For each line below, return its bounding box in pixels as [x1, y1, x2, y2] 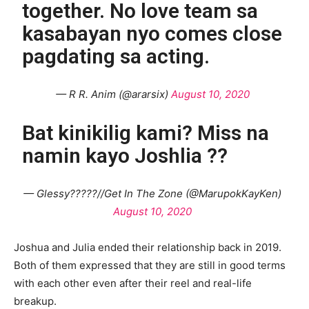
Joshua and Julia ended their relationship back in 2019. [14, 240, 281, 254]
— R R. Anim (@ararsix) [55, 87, 171, 101]
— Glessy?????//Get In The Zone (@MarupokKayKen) [23, 186, 281, 200]
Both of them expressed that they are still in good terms [14, 258, 286, 272]
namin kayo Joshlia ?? [22, 143, 228, 168]
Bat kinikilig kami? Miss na [22, 120, 270, 145]
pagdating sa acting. [22, 43, 210, 68]
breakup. [14, 294, 59, 308]
